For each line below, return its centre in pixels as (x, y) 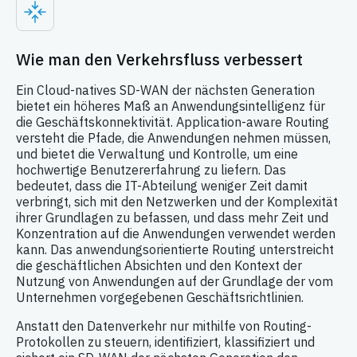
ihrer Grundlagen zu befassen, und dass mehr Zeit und (172, 218)
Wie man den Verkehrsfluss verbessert (159, 60)
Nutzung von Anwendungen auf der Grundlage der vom (175, 282)
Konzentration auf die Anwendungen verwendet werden (176, 234)
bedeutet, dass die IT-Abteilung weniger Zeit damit (162, 186)
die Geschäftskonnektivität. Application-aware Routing (173, 122)
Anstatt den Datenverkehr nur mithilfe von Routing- (164, 326)
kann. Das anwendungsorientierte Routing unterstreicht (175, 250)
